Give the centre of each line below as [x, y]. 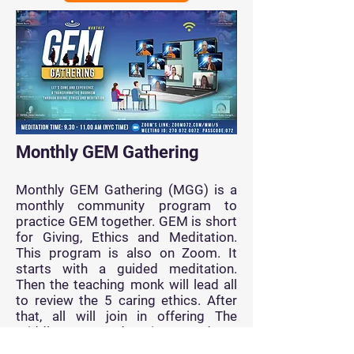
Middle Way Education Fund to [126, 332]
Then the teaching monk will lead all [126, 284]
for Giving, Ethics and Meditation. [126, 237]
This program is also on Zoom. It [126, 253]
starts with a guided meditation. [126, 269]
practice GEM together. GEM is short [126, 221]
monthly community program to [126, 205]
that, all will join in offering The [126, 316]
